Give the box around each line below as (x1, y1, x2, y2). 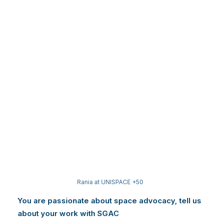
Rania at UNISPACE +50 (77, 178, 143, 186)
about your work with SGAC (18, 209, 119, 219)
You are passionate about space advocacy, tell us (18, 196, 201, 206)
